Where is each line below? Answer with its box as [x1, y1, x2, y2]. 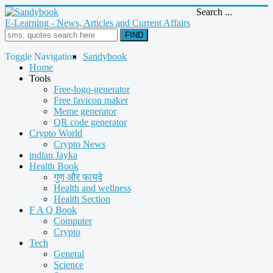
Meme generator [54, 106, 116, 116]
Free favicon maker [54, 95, 128, 105]
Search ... [196, 7, 232, 17]
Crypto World [29, 128, 82, 138]
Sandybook [83, 51, 127, 62]
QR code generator [54, 117, 127, 127]
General [54, 249, 84, 259]
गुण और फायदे [54, 172, 102, 182]
